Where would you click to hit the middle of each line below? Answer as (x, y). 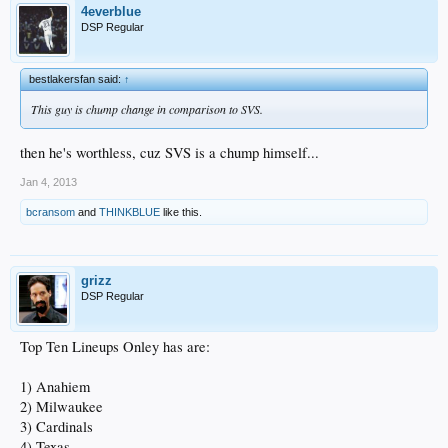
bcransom (50, 212)
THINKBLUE (129, 212)
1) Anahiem (55, 387)
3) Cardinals (56, 427)
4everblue (111, 11)
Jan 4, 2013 (48, 182)
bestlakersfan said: (76, 78)
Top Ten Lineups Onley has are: (115, 347)
